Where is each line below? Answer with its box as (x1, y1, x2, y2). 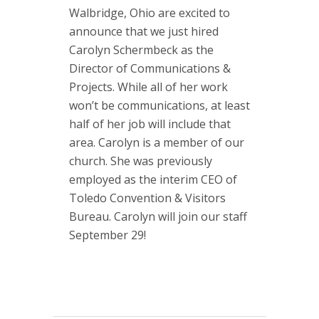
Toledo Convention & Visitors (69, 190, 226, 206)
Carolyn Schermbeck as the (69, 42, 214, 58)
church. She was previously (69, 153, 212, 169)
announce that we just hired (69, 23, 219, 39)
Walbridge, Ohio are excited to (69, 5, 230, 21)
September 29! (69, 227, 146, 243)
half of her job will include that (69, 116, 231, 132)
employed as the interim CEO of (69, 172, 237, 187)
